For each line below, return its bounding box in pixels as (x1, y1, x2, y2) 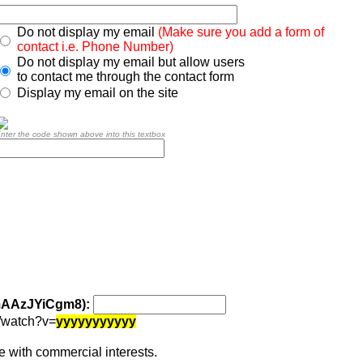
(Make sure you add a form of (157, 25, 324, 39)
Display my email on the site (16, 86, 178, 100)
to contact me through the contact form (16, 70, 234, 83)
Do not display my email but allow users (16, 55, 245, 69)
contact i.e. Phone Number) (16, 40, 173, 53)
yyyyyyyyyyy (55, 314, 136, 328)
